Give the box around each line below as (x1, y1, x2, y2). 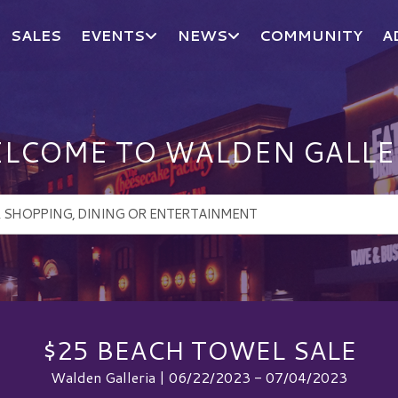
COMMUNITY (259, 25, 363, 45)
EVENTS (81, 25, 146, 45)
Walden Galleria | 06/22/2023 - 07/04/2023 (51, 366, 347, 387)
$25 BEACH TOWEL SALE (42, 330, 356, 368)
